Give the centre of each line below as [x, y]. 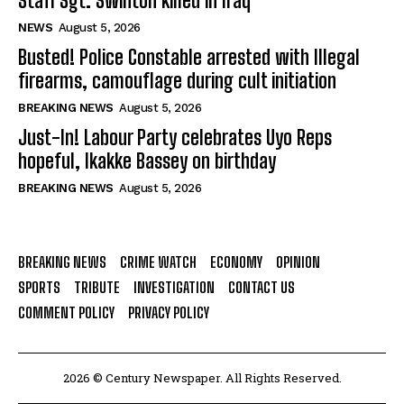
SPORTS [39, 288]
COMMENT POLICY [66, 313]
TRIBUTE [97, 288]
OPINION [298, 262]
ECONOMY [236, 262]
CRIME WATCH [158, 262]
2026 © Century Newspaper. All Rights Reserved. [202, 378]
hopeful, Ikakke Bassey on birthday [147, 161]
